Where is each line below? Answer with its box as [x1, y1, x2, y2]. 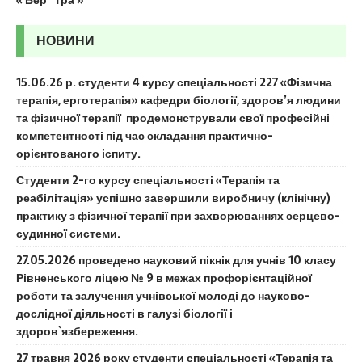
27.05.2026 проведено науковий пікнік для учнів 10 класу [16, 251, 336, 269]
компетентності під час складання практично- [16, 127, 273, 145]
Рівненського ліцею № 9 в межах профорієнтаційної [16, 269, 312, 287]
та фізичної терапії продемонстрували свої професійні [16, 109, 330, 127]
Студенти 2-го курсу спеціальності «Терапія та [16, 171, 280, 189]
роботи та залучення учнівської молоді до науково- [16, 287, 310, 305]
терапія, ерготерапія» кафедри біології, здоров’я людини [16, 91, 341, 109]
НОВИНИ [36, 33, 95, 48]
